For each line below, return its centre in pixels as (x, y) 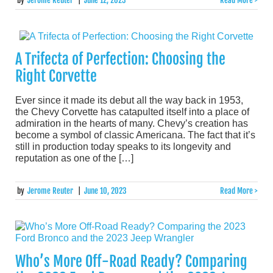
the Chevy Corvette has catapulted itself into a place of (132, 112)
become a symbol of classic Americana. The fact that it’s (135, 135)
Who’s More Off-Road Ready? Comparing (131, 261)
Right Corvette (56, 76)
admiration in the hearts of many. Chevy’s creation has (132, 124)
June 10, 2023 (105, 190)
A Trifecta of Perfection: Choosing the (120, 59)
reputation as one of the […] (74, 158)
